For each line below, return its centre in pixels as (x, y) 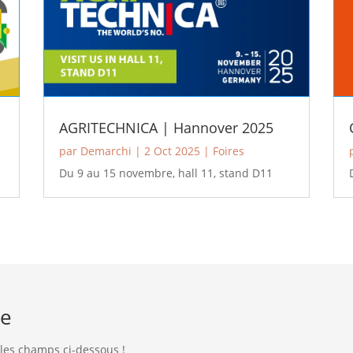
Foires (228, 151)
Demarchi (106, 151)
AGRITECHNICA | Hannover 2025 (166, 128)
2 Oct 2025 (172, 151)
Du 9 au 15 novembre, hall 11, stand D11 (165, 173)
